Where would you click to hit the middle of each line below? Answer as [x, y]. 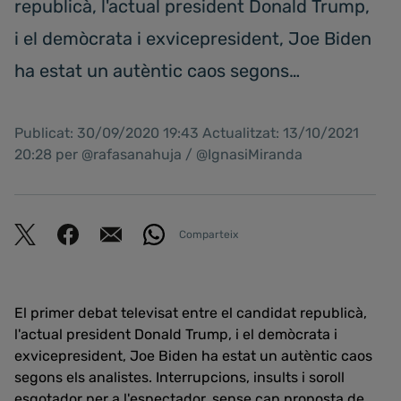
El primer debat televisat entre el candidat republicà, [191, 313]
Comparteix [209, 234]
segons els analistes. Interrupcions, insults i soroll [179, 377]
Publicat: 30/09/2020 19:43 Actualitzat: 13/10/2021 [187, 133]
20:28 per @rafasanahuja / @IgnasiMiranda [158, 154]
